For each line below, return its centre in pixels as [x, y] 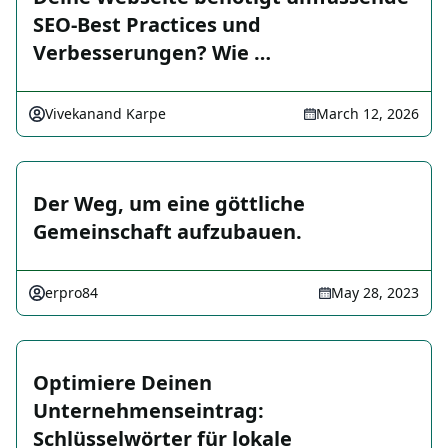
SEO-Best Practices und [147, 25]
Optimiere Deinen [122, 383]
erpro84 [71, 293]
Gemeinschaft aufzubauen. [167, 232]
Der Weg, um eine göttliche [169, 204]
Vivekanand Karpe [105, 114]
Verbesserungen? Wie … [152, 53]
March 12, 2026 [367, 114]
